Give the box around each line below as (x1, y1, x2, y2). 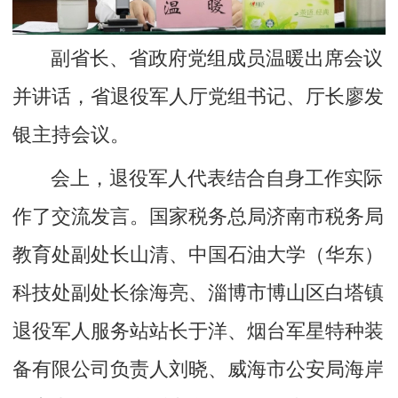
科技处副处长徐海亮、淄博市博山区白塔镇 (12, 283, 385, 305)
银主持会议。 (12, 124, 131, 147)
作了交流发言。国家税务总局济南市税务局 (12, 206, 385, 228)
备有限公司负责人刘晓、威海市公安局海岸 (12, 359, 385, 381)
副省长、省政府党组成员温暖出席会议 (51, 48, 384, 70)
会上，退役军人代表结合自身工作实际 (51, 168, 384, 190)
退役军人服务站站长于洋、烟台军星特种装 (12, 321, 385, 343)
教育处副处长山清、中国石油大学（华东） (12, 244, 385, 267)
